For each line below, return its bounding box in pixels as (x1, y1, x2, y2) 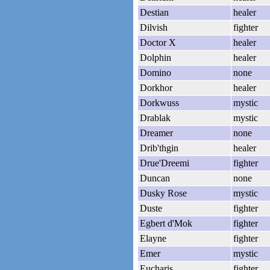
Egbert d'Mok (140, 218, 192, 228)
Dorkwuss (140, 97, 179, 108)
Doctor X (140, 37, 176, 48)
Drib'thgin (140, 142, 178, 153)
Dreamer (140, 127, 173, 138)
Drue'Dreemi (140, 157, 189, 168)
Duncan (140, 172, 170, 183)
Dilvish (140, 22, 168, 33)
